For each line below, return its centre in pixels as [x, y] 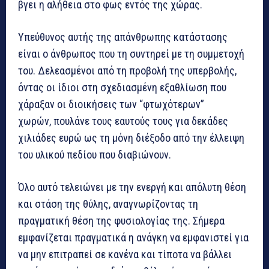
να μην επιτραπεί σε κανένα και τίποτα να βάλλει [125, 254]
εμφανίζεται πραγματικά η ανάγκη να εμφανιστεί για [133, 237]
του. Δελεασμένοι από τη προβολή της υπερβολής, [127, 70]
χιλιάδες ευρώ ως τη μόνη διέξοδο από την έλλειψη [131, 138]
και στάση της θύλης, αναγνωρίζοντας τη [108, 204]
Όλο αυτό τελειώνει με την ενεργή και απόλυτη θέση [132, 187]
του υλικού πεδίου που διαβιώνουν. [95, 154]
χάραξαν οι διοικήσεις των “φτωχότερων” [111, 104]
